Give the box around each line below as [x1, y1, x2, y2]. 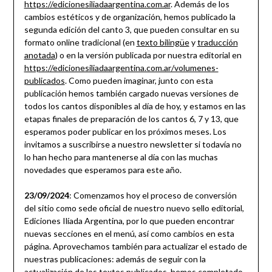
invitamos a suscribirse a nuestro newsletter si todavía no [24, 139, 242, 150]
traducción [197, 37, 238, 48]
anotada [24, 50, 55, 61]
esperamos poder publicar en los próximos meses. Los [24, 126, 226, 137]
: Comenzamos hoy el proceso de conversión [69, 190, 237, 201]
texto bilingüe [136, 37, 189, 48]
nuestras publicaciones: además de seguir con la [24, 254, 206, 265]
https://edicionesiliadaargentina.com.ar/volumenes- [24, 63, 219, 73]
